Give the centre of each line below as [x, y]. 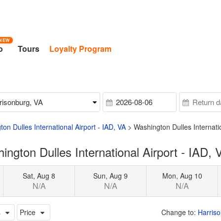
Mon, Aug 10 [182, 175]
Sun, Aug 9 [111, 175]
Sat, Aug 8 [39, 175]
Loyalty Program [81, 49]
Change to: [180, 212]
